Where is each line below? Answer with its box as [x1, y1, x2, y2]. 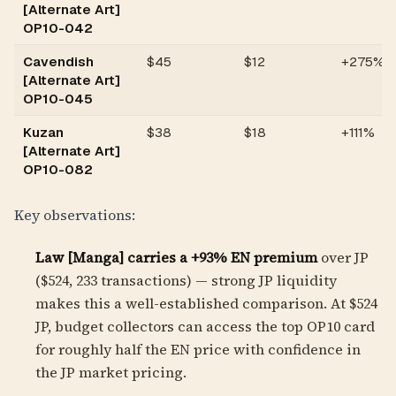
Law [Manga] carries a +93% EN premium [35, 247, 317, 267]
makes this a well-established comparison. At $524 [35, 293, 377, 313]
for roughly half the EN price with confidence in [35, 339, 361, 359]
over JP [317, 247, 369, 267]
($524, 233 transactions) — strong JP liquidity [35, 270, 337, 290]
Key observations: [14, 205, 135, 225]
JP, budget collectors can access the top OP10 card [35, 316, 375, 336]
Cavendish [23, 53, 94, 70]
